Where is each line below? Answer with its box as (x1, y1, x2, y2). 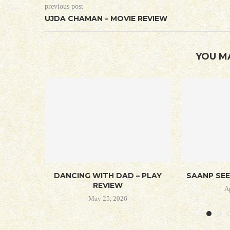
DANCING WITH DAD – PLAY (54, 171, 162, 181)
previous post (45, 2, 83, 10)
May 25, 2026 (88, 195, 128, 203)
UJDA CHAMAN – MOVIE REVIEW (45, 13, 167, 23)
